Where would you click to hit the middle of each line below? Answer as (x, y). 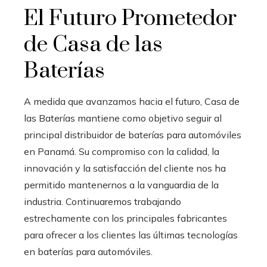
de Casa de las (93, 44)
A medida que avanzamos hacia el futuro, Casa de (132, 101)
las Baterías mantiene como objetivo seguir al (123, 118)
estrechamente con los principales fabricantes (125, 218)
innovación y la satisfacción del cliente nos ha (125, 168)
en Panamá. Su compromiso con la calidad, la (122, 151)
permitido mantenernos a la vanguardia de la (121, 184)
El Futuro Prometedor (130, 18)
